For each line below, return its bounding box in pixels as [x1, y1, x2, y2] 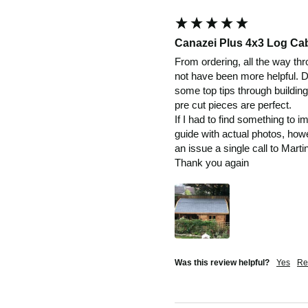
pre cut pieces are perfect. [175, 99, 291, 111]
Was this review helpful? [175, 258, 269, 268]
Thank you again [175, 157, 249, 169]
